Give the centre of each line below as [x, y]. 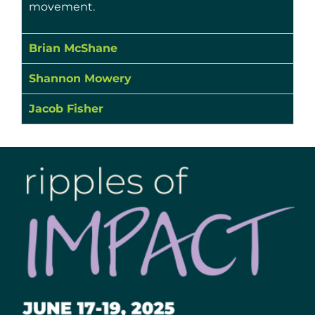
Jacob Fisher [66, 109]
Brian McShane [73, 49]
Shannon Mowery [80, 79]
